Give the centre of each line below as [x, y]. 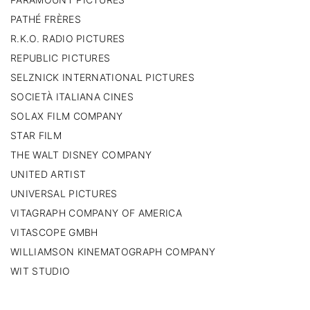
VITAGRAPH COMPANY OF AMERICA [96, 212]
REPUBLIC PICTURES [61, 57]
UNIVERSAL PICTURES [64, 193]
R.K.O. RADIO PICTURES [68, 38]
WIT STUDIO [40, 271]
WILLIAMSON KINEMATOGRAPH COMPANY [113, 251]
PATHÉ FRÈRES [46, 19]
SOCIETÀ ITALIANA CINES [72, 96]
